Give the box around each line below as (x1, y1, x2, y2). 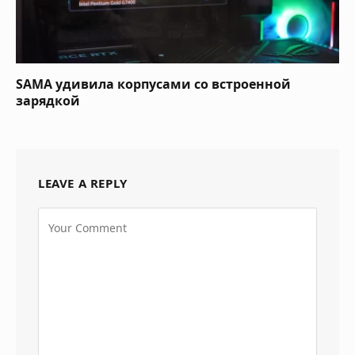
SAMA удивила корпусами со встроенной (16, 74, 291, 93)
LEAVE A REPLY (38, 174, 128, 191)
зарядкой (16, 91, 80, 109)
